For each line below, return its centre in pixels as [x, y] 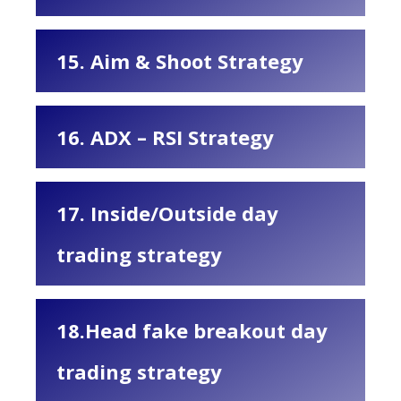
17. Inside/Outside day [167, 213]
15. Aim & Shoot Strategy [180, 61]
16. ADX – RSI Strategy [165, 137]
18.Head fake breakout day [192, 330]
